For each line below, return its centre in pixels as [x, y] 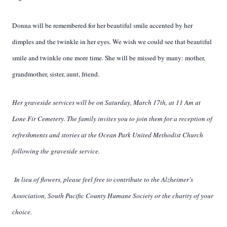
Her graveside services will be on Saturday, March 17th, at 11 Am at [106, 102]
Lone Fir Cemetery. [39, 119]
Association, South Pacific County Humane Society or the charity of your [113, 196]
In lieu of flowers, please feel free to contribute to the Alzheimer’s [103, 179]
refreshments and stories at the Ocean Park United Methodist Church [108, 135]
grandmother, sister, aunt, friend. [56, 74]
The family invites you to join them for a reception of [140, 119]
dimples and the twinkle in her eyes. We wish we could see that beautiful [112, 42]
